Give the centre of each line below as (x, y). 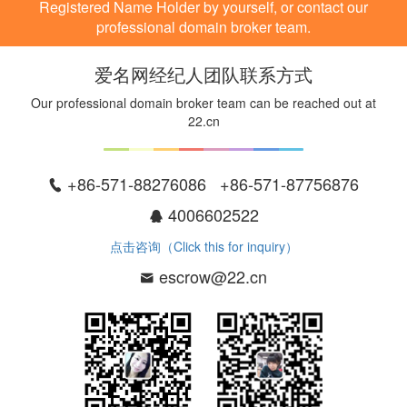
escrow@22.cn (211, 276)
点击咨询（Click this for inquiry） (203, 246)
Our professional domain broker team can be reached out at (203, 103)
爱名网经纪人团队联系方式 (203, 74)
